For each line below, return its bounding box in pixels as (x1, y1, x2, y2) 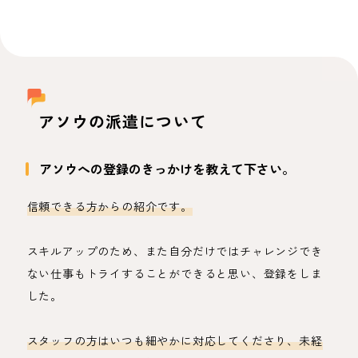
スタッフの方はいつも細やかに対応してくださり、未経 (26, 333, 323, 348)
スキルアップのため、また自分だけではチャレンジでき (26, 244, 323, 258)
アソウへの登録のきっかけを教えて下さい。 (38, 161, 295, 177)
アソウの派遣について (38, 111, 207, 131)
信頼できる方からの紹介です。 (26, 199, 193, 213)
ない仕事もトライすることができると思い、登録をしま (26, 266, 323, 280)
